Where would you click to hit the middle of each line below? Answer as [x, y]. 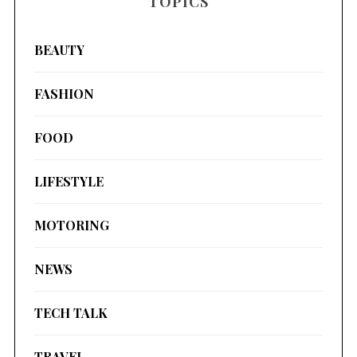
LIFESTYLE [69, 181]
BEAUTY [59, 49]
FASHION [64, 93]
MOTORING [71, 225]
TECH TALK [71, 312]
